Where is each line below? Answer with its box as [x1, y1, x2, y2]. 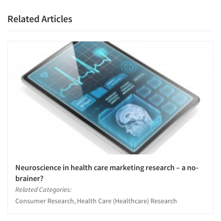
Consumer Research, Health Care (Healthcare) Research [15, 196, 177, 205]
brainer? [15, 173, 43, 183]
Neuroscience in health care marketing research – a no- [15, 162, 198, 172]
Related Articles [7, 12, 73, 25]
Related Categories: [15, 184, 72, 194]
